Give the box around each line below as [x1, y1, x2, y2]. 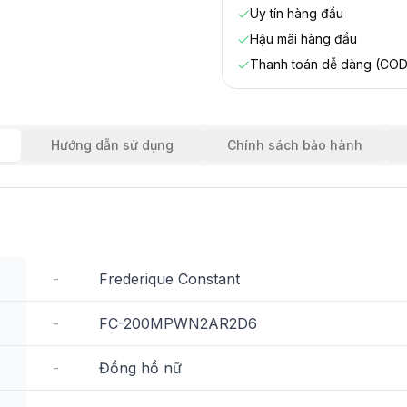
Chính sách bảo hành [227, 137, 363, 153]
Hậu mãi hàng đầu [250, 31, 357, 46]
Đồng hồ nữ [99, 359, 182, 377]
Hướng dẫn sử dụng [50, 137, 174, 153]
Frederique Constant [99, 270, 240, 288]
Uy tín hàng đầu [250, 5, 343, 21]
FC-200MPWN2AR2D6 [99, 314, 257, 333]
